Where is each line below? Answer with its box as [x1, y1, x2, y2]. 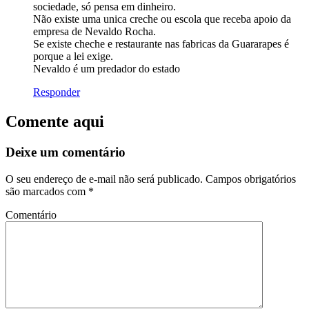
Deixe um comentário [6, 144, 126, 159]
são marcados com [6, 185, 88, 197]
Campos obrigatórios [203, 172, 296, 185]
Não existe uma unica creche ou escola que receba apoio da [33, 13, 291, 26]
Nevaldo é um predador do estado [33, 63, 180, 75]
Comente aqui [6, 112, 104, 131]
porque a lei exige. [33, 50, 113, 63]
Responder [33, 86, 80, 99]
